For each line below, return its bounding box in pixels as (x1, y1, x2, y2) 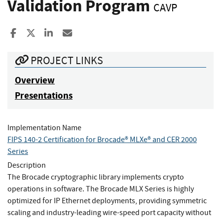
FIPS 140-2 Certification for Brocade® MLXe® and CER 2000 (7, 134, 197, 145)
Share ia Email (73, 27, 130, 39)
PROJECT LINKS (29, 53, 103, 68)
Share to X (35, 27, 75, 39)
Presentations (15, 89, 73, 102)
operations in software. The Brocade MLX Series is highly (7, 184, 194, 194)
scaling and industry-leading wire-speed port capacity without (7, 207, 211, 218)
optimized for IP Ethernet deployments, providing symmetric (7, 195, 207, 206)
